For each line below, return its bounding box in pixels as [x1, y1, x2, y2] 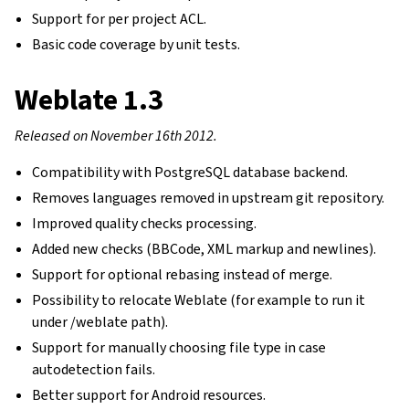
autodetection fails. [32, 360, 156, 379]
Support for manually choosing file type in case [32, 338, 327, 357]
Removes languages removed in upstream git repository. [32, 188, 385, 207]
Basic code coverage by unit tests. [32, 35, 241, 54]
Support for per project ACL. [32, 9, 207, 28]
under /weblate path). [32, 312, 169, 331]
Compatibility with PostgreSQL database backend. [32, 163, 349, 182]
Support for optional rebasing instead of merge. [32, 265, 333, 284]
